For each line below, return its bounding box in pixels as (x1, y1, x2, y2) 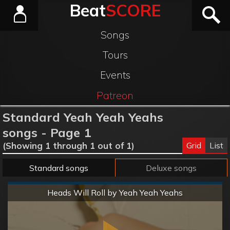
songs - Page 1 (2, 125, 91, 141)
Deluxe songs (146, 162, 197, 173)
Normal (101, 182, 129, 193)
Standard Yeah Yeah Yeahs (2, 109, 163, 125)
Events (100, 69, 130, 82)
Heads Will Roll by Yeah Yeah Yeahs (47, 187, 183, 198)
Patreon (97, 89, 133, 102)
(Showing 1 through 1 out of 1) (2, 140, 135, 151)
